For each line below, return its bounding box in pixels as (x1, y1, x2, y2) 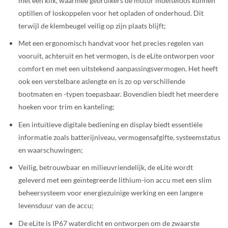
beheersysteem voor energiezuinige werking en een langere (18, 188, 203, 197)
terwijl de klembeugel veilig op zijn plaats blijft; (18, 21, 166, 30)
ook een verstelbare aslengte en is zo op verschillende (18, 77, 185, 86)
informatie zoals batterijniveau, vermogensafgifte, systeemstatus (18, 132, 220, 141)
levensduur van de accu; (18, 201, 94, 210)
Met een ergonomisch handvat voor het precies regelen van (18, 39, 204, 48)
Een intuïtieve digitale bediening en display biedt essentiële (18, 120, 203, 129)
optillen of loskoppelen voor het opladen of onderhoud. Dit (18, 8, 204, 17)
